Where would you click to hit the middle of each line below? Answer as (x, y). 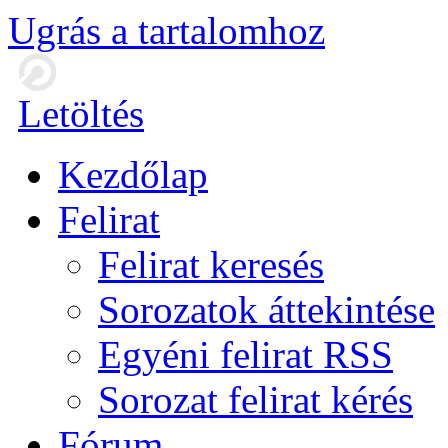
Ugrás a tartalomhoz (166, 30)
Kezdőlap (133, 174)
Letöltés (81, 113)
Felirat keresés (211, 264)
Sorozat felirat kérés (255, 399)
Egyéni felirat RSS (245, 354)
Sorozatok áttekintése (266, 309)
